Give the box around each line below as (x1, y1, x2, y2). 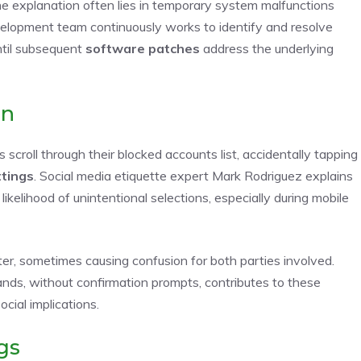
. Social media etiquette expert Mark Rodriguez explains (34, 167, 353, 184)
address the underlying (200, 39, 334, 56)
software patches (85, 39, 200, 56)
